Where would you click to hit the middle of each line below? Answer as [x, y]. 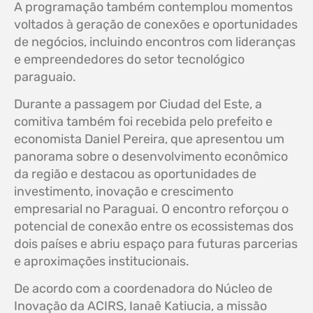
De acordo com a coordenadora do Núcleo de [143, 289]
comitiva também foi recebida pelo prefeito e [143, 122]
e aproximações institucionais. [102, 262]
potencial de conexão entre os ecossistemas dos [154, 227]
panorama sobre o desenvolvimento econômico [151, 157]
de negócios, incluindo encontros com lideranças [155, 42]
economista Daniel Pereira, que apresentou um [149, 139]
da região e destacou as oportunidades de [135, 174]
